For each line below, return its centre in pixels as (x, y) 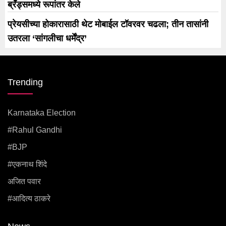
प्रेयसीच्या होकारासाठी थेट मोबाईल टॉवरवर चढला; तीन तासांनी (108, 24)
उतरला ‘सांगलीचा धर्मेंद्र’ (47, 38)
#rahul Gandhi (35, 130)
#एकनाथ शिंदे (27, 164)
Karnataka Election (42, 112)
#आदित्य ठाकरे (29, 198)
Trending (25, 82)
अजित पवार (24, 181)
